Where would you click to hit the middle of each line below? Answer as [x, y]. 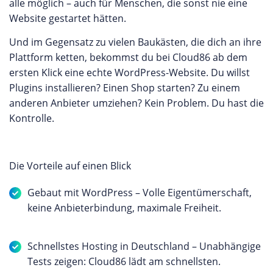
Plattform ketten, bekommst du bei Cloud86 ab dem [128, 57]
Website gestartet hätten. [69, 18]
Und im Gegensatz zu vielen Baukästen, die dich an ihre [135, 42]
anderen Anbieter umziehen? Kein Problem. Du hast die [136, 103]
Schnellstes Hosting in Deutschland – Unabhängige [144, 246]
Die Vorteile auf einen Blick [71, 166]
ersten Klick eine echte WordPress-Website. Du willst [129, 73]
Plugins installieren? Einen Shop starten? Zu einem [125, 88]
